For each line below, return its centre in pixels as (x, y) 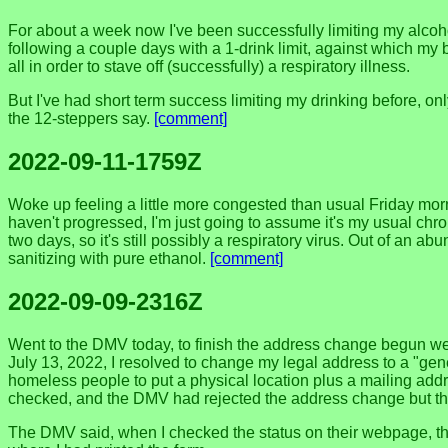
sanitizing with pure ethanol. (109, 258)
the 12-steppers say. (81, 118)
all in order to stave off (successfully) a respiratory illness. (209, 66)
